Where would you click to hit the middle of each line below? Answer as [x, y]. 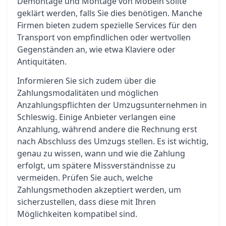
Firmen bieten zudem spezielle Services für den [107, 25]
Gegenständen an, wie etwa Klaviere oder [96, 49]
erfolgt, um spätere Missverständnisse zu [96, 165]
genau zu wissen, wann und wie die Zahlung [101, 153]
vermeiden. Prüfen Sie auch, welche [85, 178]
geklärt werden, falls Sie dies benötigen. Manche [110, 13]
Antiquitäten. [42, 62]
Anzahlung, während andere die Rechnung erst [107, 129]
